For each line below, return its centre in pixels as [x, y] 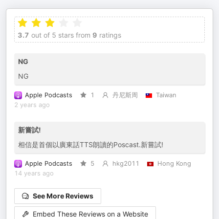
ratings [109, 35]
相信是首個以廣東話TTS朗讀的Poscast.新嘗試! [91, 144]
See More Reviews [63, 196]
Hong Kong [174, 164]
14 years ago [34, 173]
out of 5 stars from [60, 35]
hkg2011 [126, 164]
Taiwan [166, 95]
